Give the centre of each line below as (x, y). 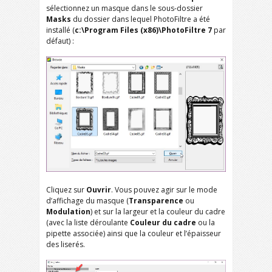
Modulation (68, 212)
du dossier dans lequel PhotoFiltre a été (141, 19)
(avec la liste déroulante (88, 223)
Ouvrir (99, 190)
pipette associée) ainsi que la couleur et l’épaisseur (134, 234)
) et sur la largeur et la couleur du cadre (158, 212)
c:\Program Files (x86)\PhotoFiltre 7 (143, 30)
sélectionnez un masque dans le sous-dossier (124, 8)
